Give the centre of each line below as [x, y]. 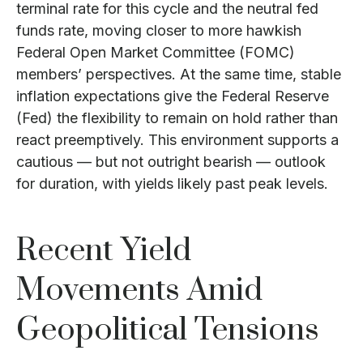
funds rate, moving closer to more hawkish [159, 30]
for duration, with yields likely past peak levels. [172, 184]
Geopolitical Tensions [168, 330]
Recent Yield [104, 251]
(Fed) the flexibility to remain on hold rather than [177, 118]
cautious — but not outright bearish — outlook [171, 162]
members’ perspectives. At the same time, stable [179, 74]
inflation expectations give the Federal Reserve [173, 96]
